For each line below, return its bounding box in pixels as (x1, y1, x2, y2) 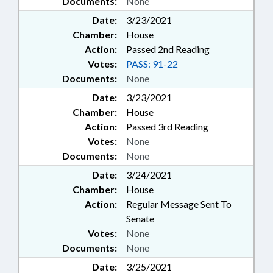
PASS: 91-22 (126, 58, 178, 69)
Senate (126, 213, 154, 224)
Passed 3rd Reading (126, 121, 208, 132)
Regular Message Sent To (126, 198, 232, 210)
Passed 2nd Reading (126, 43, 210, 55)
